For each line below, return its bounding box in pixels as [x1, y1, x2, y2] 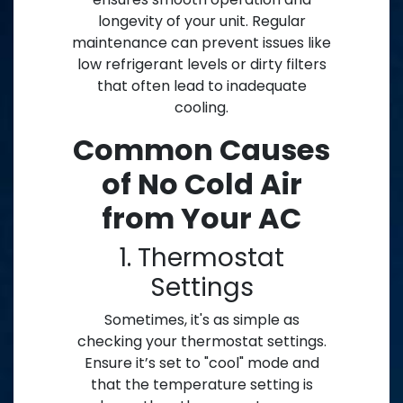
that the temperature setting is [90, 374, 313, 396]
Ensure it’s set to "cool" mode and [84, 353, 319, 374]
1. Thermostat [119, 240, 284, 276]
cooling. [175, 97, 228, 119]
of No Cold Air [101, 164, 302, 205]
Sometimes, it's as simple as [103, 309, 300, 331]
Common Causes [73, 130, 330, 171]
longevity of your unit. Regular [97, 11, 306, 32]
